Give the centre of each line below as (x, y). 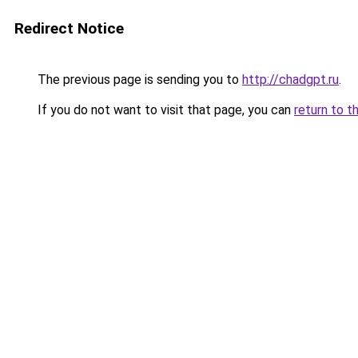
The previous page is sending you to (138, 80)
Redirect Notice (69, 28)
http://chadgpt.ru (290, 80)
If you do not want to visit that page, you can (164, 110)
